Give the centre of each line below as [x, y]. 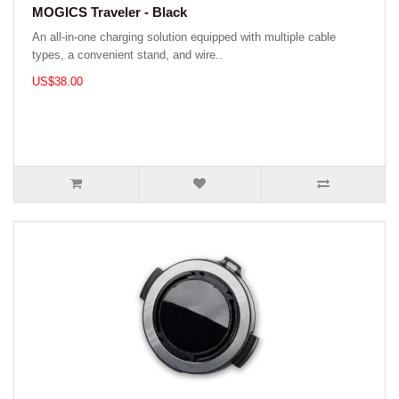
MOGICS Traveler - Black [110, 12]
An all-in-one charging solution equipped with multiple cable [184, 37]
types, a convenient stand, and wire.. [127, 55]
